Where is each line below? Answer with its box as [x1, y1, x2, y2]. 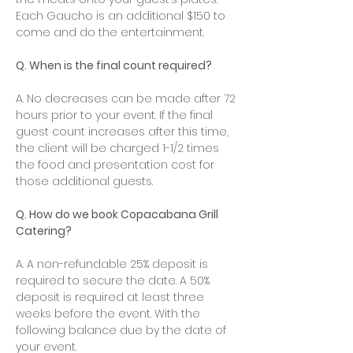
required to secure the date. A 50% [16, 273, 210, 288]
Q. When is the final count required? [16, 58, 212, 73]
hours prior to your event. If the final [16, 107, 213, 123]
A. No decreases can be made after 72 [16, 91, 236, 106]
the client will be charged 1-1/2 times [16, 140, 219, 156]
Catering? [16, 223, 72, 239]
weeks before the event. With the [16, 306, 200, 321]
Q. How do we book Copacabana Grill [16, 206, 218, 222]
